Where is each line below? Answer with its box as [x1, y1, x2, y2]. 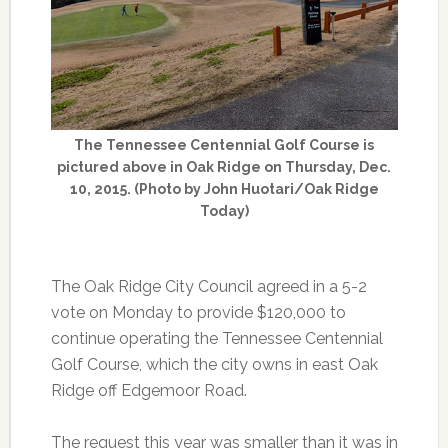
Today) [199, 202, 249, 219]
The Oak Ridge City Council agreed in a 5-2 [50, 276, 367, 296]
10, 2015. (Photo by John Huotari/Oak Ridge [69, 180, 379, 197]
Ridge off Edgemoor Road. [50, 380, 247, 400]
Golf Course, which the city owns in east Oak [50, 354, 378, 374]
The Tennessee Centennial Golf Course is [74, 136, 375, 153]
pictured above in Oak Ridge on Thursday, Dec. [57, 158, 392, 175]
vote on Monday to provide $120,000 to [50, 302, 346, 322]
